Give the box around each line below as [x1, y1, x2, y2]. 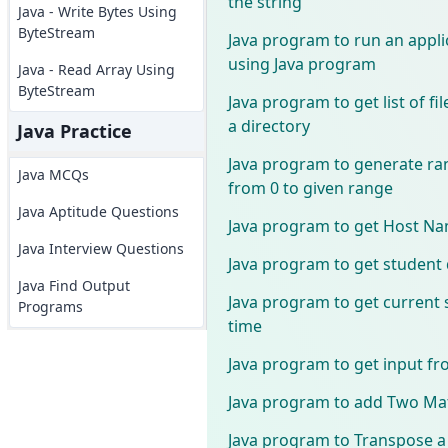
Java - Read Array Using [17, 60, 175, 79]
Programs [17, 297, 83, 316]
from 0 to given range [227, 176, 393, 199]
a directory [227, 114, 310, 137]
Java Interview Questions [17, 239, 184, 258]
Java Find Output [17, 276, 130, 295]
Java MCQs [17, 165, 89, 184]
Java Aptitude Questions [17, 202, 179, 221]
